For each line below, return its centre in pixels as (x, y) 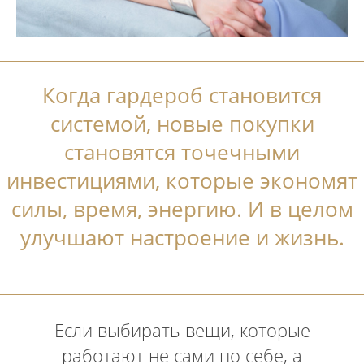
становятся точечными (182, 152)
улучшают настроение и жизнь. (182, 237)
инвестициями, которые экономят (182, 180)
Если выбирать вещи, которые (182, 329)
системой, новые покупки (182, 123)
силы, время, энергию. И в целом (182, 208)
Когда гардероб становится (182, 95)
